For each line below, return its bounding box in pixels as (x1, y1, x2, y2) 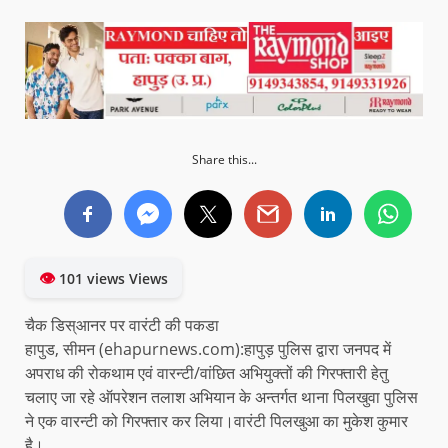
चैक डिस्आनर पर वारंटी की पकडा (25, 314, 219, 337)
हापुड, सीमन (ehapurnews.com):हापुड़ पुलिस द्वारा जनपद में (25, 338, 391, 361)
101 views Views (55, 269, 168, 289)
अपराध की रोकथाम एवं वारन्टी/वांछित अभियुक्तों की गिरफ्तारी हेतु (25, 362, 388, 385)
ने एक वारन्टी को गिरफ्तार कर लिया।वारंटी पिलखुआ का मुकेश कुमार (25, 410, 408, 433)
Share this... (191, 151, 257, 169)
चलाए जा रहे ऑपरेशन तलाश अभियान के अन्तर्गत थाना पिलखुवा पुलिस (25, 386, 418, 409)
